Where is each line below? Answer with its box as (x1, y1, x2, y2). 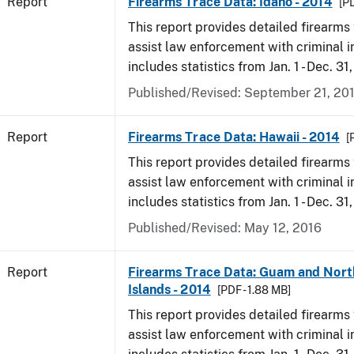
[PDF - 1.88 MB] (217, 284, 291, 296)
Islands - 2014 (128, 282, 211, 297)
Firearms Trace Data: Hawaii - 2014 (128, 130, 340, 145)
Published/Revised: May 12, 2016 (128, 220, 322, 235)
